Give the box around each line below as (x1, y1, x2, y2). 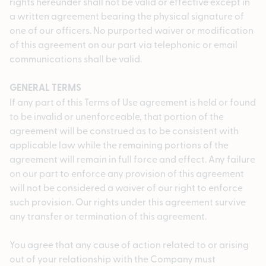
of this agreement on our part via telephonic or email (9, 37, 237, 51)
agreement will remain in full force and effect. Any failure (9, 152, 255, 166)
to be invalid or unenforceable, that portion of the (9, 109, 224, 123)
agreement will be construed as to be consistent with (9, 123, 239, 137)
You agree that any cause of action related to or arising (9, 237, 249, 251)
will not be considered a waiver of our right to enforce (9, 180, 243, 194)
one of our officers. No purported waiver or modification (9, 23, 254, 37)
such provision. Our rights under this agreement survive (9, 195, 246, 208)
